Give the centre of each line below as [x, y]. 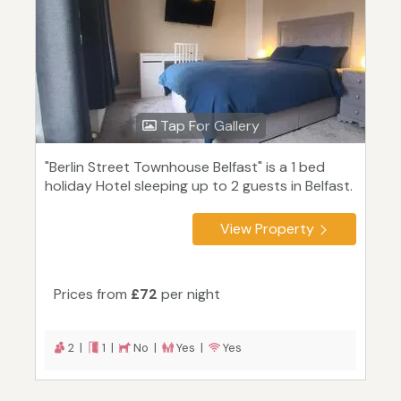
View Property [267, 229]
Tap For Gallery [208, 126]
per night [189, 294]
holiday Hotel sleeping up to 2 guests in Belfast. [199, 186]
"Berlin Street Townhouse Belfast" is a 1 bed [185, 167]
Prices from [92, 294]
